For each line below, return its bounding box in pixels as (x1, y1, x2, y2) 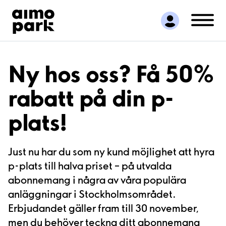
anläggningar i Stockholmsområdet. (8, 187, 176, 200)
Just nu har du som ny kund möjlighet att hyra (8, 144, 214, 158)
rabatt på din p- (8, 83, 174, 112)
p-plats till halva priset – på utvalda (8, 158, 172, 172)
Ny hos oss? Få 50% (8, 59, 214, 88)
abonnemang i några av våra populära (8, 173, 186, 186)
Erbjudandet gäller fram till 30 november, (8, 201, 199, 214)
